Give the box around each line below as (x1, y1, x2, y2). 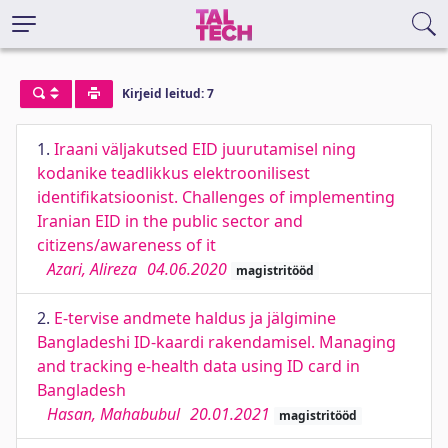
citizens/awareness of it (37, 234, 216, 256)
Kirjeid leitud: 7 (121, 85, 214, 103)
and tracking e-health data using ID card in (37, 355, 360, 377)
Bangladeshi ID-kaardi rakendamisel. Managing (37, 331, 396, 353)
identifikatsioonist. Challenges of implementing (37, 186, 395, 208)
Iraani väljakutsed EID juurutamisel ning (54, 138, 356, 160)
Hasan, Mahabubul (47, 403, 180, 425)
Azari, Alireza (47, 258, 137, 280)
